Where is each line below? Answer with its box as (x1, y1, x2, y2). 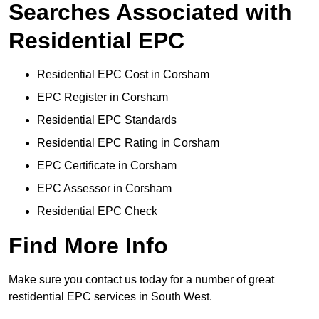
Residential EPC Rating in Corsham (37, 137, 219, 150)
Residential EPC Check (37, 205, 157, 218)
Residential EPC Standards (37, 114, 177, 127)
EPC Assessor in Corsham (37, 182, 172, 195)
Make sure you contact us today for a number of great (9, 273, 274, 286)
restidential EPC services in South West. (9, 291, 212, 303)
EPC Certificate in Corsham (37, 159, 177, 172)
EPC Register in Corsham (37, 91, 168, 104)
